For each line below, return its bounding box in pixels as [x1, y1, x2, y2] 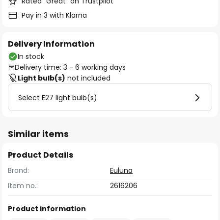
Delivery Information [8, 38, 95, 50]
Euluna [110, 165, 133, 175]
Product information [8, 204, 86, 214]
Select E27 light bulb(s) [18, 93, 97, 103]
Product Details [8, 149, 73, 161]
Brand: [8, 165, 29, 175]
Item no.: [8, 181, 38, 191]
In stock [18, 52, 44, 61]
